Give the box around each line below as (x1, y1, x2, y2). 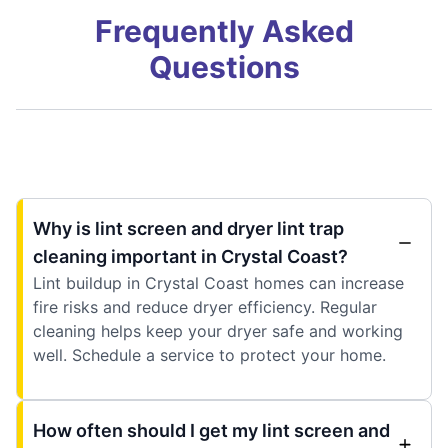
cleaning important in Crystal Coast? (33, 245, 348, 267)
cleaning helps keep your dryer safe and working (33, 320, 403, 341)
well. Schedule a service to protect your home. (33, 344, 386, 365)
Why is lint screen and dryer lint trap (33, 217, 344, 239)
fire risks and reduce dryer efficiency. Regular (33, 296, 377, 317)
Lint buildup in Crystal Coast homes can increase (33, 272, 404, 293)
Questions (148, 48, 300, 85)
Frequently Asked (94, 12, 354, 49)
